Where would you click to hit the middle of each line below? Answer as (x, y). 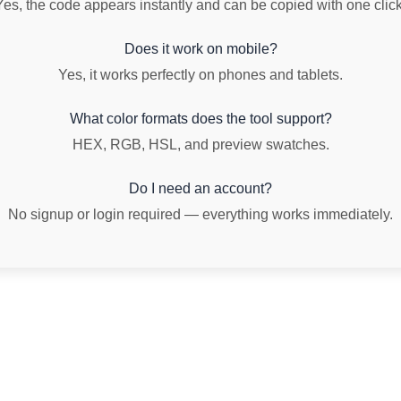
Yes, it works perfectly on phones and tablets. (200, 74)
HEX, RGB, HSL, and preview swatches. (200, 144)
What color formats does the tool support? (200, 118)
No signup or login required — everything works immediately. (200, 214)
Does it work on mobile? (200, 48)
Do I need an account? (200, 188)
